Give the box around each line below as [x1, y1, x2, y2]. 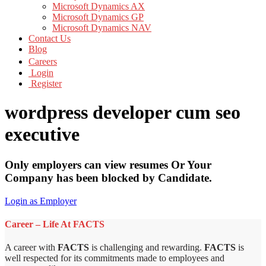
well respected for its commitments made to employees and [5, 253, 224, 264]
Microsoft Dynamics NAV [52, 23, 151, 33]
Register [28, 78, 62, 88]
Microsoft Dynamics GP [52, 12, 144, 22]
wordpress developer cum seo [5, 102, 240, 123]
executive [5, 123, 80, 145]
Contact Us [28, 33, 71, 43]
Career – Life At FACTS [5, 218, 104, 229]
